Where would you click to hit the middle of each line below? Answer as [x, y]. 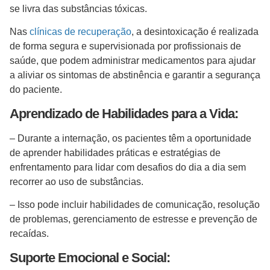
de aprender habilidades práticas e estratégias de [115, 152]
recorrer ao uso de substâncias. [79, 181]
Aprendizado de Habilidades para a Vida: [124, 113]
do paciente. [38, 90]
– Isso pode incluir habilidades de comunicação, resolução [135, 205]
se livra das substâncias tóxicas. [81, 8]
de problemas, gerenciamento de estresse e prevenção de [133, 219]
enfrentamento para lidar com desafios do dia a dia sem [128, 167]
